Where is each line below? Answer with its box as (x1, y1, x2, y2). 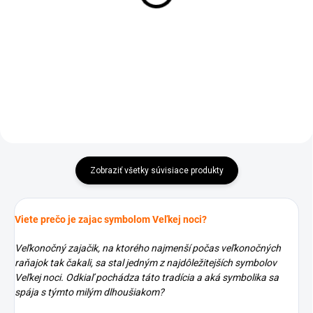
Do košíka (80, 52, 117, 62)
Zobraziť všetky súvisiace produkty (89, 166, 224, 175)
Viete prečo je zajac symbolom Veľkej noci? (15, 214, 207, 225)
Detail (275, 22, 297, 31)
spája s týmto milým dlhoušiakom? (15, 286, 164, 298)
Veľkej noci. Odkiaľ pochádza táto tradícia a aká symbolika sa (15, 272, 279, 283)
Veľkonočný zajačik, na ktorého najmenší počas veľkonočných (15, 242, 281, 254)
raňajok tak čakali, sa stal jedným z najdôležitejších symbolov (15, 257, 277, 268)
